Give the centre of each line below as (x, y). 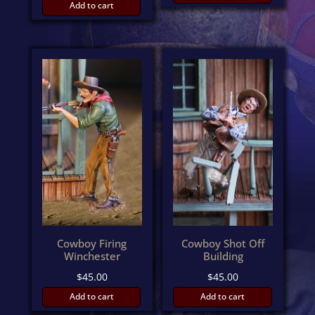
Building (223, 256)
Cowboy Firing (92, 244)
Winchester (92, 256)
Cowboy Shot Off (223, 244)
